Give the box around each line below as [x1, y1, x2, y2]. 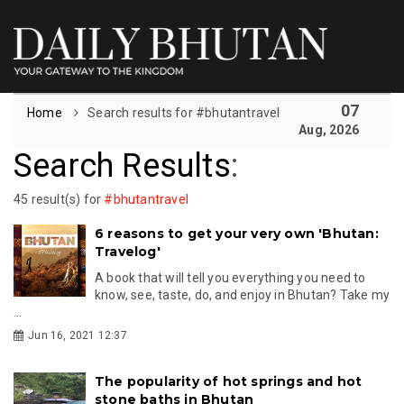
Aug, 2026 [298, 122, 359, 137]
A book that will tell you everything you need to [95, 270, 366, 285]
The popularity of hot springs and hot [95, 372, 363, 390]
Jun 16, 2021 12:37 [28, 328, 127, 342]
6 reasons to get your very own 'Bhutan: [95, 225, 379, 242]
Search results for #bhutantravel [87, 105, 280, 120]
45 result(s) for [14, 191, 105, 207]
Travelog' [95, 243, 161, 260]
